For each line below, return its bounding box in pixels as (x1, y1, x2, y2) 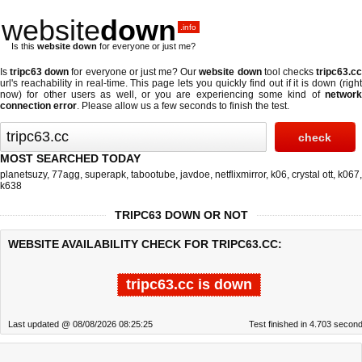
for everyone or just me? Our (69, 66, 200, 78)
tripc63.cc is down (126, 276, 252, 293)
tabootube (131, 169, 175, 180)
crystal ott (292, 169, 333, 180)
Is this (11, 41, 37, 51)
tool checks (261, 66, 317, 78)
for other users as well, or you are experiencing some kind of (22, 89, 325, 100)
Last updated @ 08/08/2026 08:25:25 (8, 319, 153, 329)
